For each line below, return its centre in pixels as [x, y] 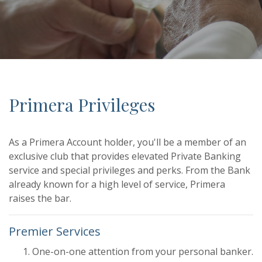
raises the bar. [40, 198]
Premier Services [55, 231]
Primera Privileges [82, 105]
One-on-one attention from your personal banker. [143, 251]
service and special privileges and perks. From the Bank [130, 170]
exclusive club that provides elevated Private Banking [125, 156]
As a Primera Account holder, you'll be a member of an [127, 142]
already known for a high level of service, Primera [117, 184]
